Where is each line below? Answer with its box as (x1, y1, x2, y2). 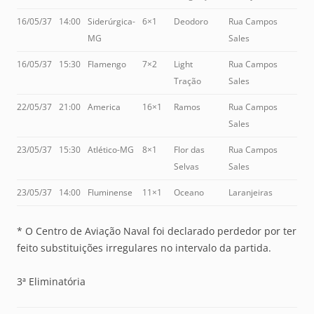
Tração (174, 74, 201, 87)
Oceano (174, 186, 204, 198)
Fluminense (88, 186, 132, 198)
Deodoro (174, 15, 208, 27)
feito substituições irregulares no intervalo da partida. (17, 240, 271, 254)
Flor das (174, 143, 205, 156)
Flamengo (88, 57, 126, 70)
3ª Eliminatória (17, 274, 86, 288)
